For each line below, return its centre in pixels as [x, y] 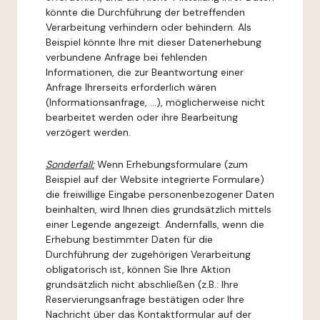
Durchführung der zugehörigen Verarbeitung [148, 254]
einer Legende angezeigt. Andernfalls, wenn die [155, 224]
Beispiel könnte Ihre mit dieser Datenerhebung [154, 42]
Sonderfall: [70, 164]
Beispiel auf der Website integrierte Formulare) [155, 179]
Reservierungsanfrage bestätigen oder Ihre [145, 299]
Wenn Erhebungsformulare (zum [171, 164]
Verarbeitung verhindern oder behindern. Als [149, 27]
